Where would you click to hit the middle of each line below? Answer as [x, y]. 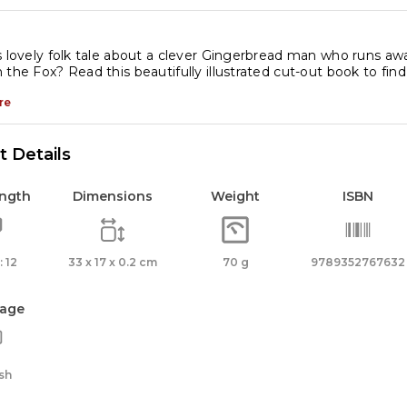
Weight [235, 196]
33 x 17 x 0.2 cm [113, 262]
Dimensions [113, 196]
